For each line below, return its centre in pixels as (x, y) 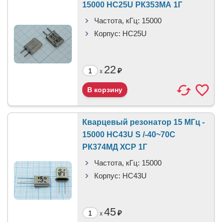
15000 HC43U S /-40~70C (129, 135)
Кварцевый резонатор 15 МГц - (143, 122)
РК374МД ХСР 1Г (115, 147)
